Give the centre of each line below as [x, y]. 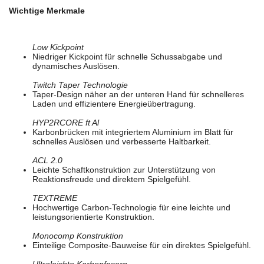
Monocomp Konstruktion [78, 236]
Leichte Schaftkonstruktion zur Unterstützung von [124, 170]
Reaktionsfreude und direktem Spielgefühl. [112, 179]
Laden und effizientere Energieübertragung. [114, 104]
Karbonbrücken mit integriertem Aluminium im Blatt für [133, 132]
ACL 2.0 [47, 161]
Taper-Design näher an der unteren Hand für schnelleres [138, 95]
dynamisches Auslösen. [76, 66]
